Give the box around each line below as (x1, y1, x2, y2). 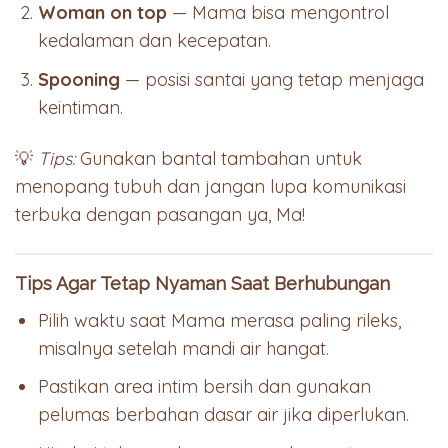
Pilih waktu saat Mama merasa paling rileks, (38, 308, 402, 332)
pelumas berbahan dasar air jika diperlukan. (38, 403, 410, 427)
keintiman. (38, 95, 124, 119)
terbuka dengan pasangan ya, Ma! (15, 203, 305, 227)
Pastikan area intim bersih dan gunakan (38, 375, 372, 399)
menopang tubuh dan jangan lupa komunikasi (15, 175, 406, 199)
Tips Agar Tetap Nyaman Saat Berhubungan (15, 272, 390, 294)
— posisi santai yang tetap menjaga (120, 67, 425, 91)
